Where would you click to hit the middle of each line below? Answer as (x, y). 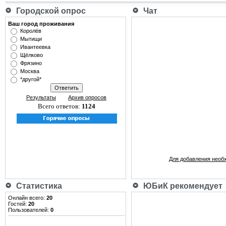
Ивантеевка (35, 47)
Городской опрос (49, 11)
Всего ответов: (60, 106)
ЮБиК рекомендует (181, 186)
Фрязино (31, 63)
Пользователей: (29, 210)
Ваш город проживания (41, 24)
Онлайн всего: (27, 198)
